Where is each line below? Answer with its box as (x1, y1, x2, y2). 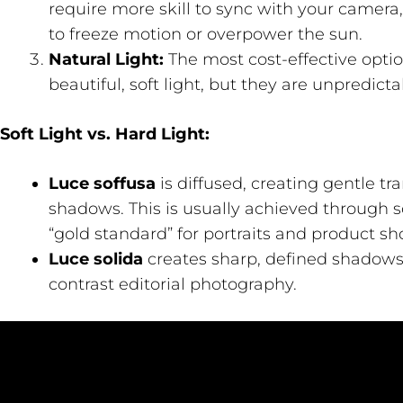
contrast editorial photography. (49, 274, 297, 294)
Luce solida (49, 249, 143, 269)
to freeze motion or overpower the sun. (49, 24, 363, 44)
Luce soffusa (49, 174, 156, 193)
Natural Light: (49, 49, 164, 69)
